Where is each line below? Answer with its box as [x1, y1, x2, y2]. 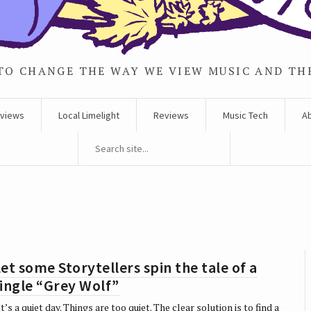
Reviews [153, 108, 189, 121]
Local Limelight [58, 108, 119, 121]
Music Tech [223, 108, 268, 121]
